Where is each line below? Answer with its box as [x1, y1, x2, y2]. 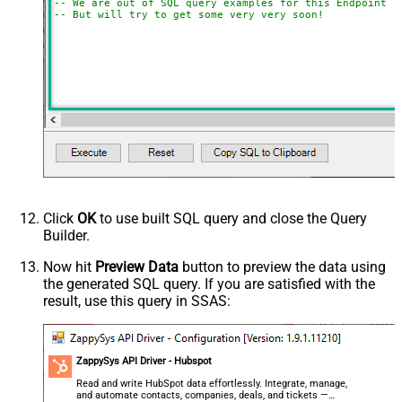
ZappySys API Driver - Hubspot [76, 354, 213, 367]
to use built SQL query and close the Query [96, 209, 367, 227]
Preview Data [95, 258, 179, 275]
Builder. [43, 226, 90, 244]
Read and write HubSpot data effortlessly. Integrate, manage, [76, 377, 348, 389]
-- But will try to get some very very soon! [53, 8, 324, 21]
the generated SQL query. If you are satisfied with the [43, 275, 375, 293]
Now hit [43, 258, 95, 275]
